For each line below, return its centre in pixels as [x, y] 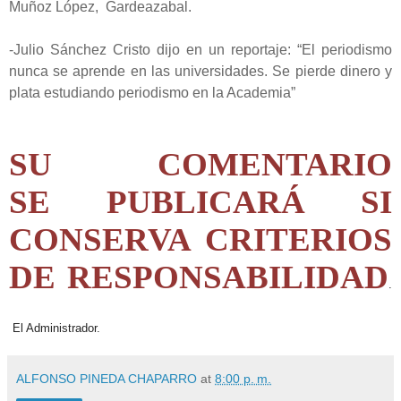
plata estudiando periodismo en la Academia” [152, 93]
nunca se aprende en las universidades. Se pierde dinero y [200, 72]
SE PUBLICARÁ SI [200, 202]
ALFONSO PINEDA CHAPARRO [107, 379]
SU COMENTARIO [200, 165]
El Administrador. [55, 328]
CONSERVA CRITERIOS [200, 240]
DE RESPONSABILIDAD [199, 277]
